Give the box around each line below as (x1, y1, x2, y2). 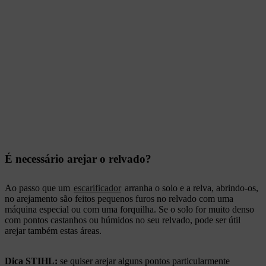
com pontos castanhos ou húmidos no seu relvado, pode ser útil (5, 215, 240, 226)
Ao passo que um (5, 183, 72, 194)
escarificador (74, 183, 121, 194)
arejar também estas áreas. (5, 226, 104, 236)
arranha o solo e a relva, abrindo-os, (122, 183, 258, 194)
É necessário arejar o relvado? (5, 153, 151, 166)
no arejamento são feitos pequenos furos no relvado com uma (5, 194, 233, 204)
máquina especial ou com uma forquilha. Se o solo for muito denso (5, 204, 254, 215)
